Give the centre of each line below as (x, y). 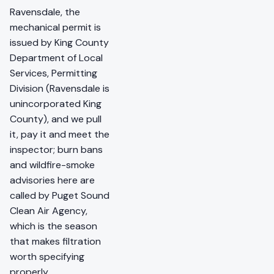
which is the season (54, 226)
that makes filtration (55, 242)
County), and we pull (56, 119)
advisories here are (52, 180)
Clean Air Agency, (49, 211)
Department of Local (56, 58)
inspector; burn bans (56, 150)
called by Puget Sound (60, 196)
